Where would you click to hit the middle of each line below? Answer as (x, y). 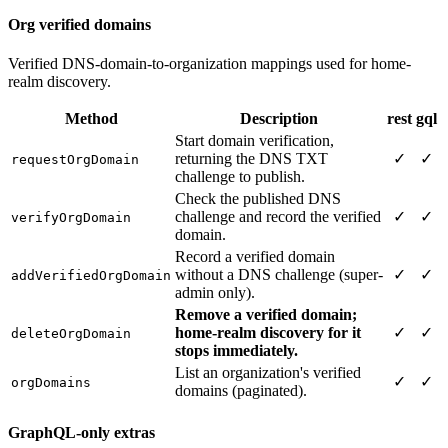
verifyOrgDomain (71, 218)
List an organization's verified (268, 373)
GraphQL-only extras (81, 433)
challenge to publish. (240, 177)
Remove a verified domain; (266, 315)
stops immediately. (236, 351)
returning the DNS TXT (251, 159)
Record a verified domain (255, 257)
